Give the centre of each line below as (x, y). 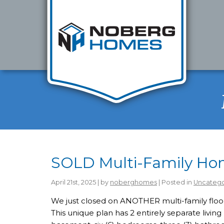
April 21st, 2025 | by (80, 182)
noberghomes (133, 182)
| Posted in (175, 182)
